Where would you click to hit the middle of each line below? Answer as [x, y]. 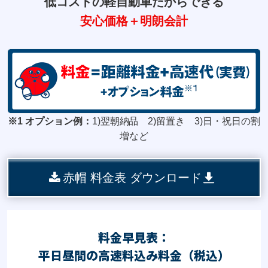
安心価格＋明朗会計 [134, 21]
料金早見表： [134, 237]
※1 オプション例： [50, 121]
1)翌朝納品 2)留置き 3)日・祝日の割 [176, 121]
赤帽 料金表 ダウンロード [132, 178]
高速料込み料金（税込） [164, 255]
